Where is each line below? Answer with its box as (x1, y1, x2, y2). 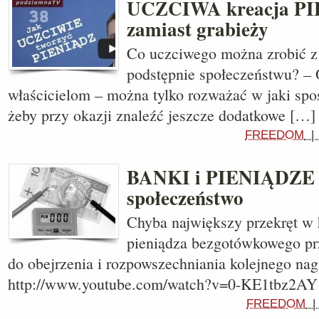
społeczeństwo (127, 184, 244, 211)
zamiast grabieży (127, 15, 268, 43)
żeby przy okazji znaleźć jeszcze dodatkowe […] (8, 105, 315, 125)
